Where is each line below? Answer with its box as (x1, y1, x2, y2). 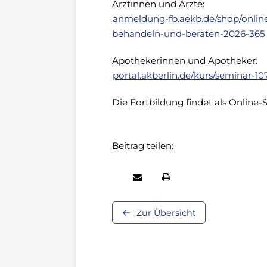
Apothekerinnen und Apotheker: (112, 55, 257, 66)
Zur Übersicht (136, 207, 196, 218)
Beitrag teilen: (112, 140, 173, 151)
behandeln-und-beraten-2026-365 (112, 28, 265, 39)
